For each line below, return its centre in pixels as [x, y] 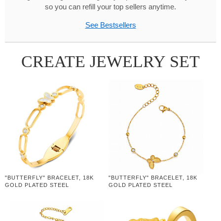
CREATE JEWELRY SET [110, 62]
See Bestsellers [110, 25]
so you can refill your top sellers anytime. [110, 7]
